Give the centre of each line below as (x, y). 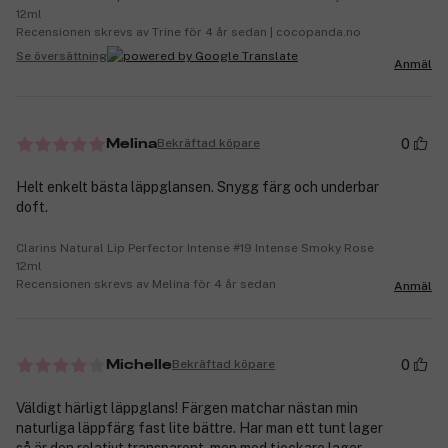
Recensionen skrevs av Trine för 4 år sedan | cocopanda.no (188, 32)
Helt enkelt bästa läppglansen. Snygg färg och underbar (197, 186)
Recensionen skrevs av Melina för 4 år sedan (146, 283)
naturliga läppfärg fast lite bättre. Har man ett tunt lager (199, 427)
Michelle (139, 364)
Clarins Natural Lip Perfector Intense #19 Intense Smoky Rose (195, 247)
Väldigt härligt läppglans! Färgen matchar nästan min (187, 407)
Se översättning (61, 55)
